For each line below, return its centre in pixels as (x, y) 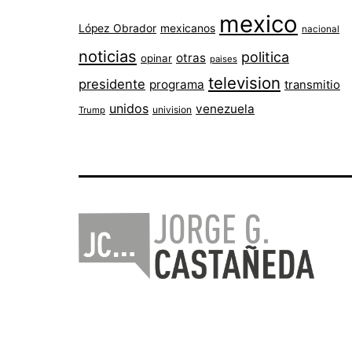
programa (177, 85)
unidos (129, 109)
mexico (258, 24)
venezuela (225, 109)
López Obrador (117, 29)
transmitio (312, 85)
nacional (321, 29)
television (244, 83)
